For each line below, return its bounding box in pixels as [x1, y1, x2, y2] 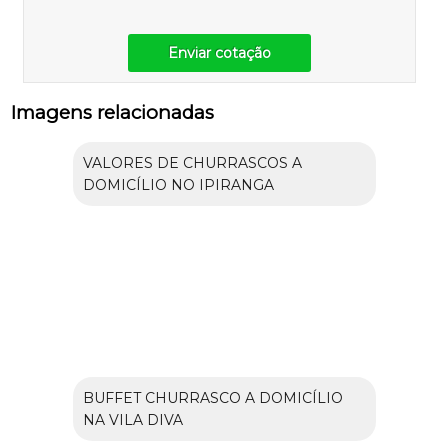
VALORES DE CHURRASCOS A [82, 154, 302, 173]
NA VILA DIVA [82, 411, 183, 430]
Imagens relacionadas [11, 101, 215, 125]
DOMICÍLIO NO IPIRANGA [82, 176, 274, 195]
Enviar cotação [168, 44, 272, 63]
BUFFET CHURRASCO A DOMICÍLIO [82, 389, 343, 408]
